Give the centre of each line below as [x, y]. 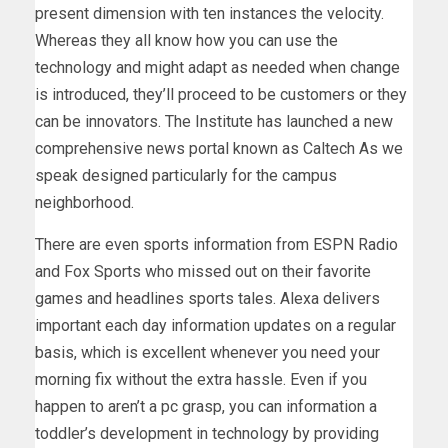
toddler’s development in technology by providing [207, 433]
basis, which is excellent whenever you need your [207, 352]
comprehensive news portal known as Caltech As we [219, 148]
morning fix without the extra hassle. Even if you [201, 379]
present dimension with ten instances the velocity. [209, 13]
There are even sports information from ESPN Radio [216, 244]
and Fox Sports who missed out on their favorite [203, 271]
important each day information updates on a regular [215, 325]
